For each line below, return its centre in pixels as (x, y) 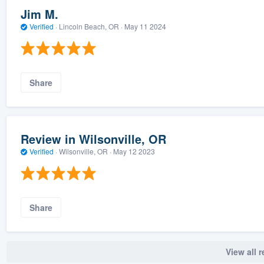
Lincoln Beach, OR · (90, 27)
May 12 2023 (134, 151)
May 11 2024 (145, 27)
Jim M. (39, 14)
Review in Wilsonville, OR (93, 139)
